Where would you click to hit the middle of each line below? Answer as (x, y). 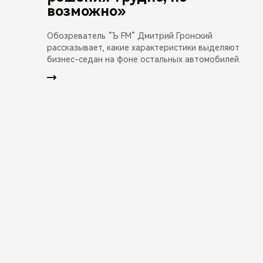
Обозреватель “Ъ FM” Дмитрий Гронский (130, 36)
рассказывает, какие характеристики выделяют (143, 47)
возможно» (86, 11)
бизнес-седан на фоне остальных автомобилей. (144, 59)
